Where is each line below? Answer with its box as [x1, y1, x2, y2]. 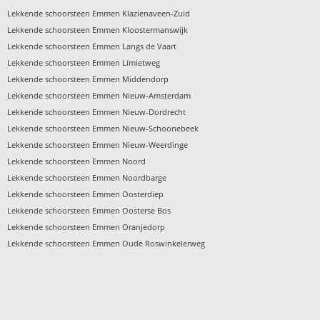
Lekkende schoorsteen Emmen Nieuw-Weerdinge [7, 139, 189, 151]
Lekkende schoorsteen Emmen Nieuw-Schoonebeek [7, 123, 199, 134]
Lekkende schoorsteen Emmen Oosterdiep [7, 189, 164, 200]
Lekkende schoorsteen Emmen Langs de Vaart [7, 41, 177, 52]
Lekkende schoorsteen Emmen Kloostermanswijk [7, 24, 189, 36]
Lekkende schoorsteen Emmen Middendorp [7, 74, 169, 85]
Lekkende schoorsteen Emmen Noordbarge [7, 172, 167, 184]
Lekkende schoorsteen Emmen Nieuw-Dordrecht [7, 106, 186, 118]
